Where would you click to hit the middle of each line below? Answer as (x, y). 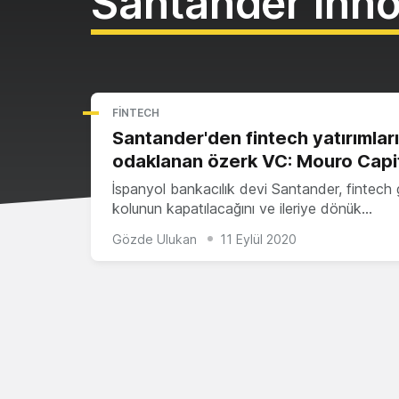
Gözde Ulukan (155, 239)
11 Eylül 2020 (258, 239)
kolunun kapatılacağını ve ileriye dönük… (242, 208)
